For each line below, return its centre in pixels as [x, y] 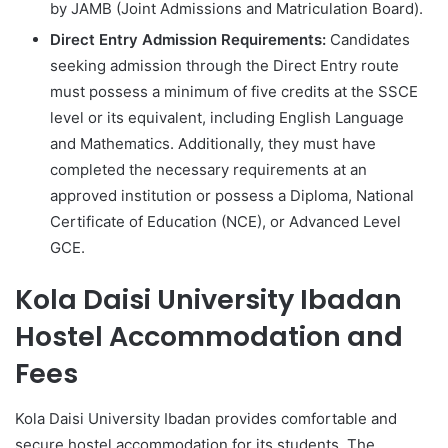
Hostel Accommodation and [209, 336]
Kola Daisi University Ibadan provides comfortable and [206, 418]
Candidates [368, 39]
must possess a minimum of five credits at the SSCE [234, 91]
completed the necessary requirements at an [208, 169]
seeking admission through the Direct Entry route [224, 65]
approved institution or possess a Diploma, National [232, 195]
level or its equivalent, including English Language [227, 117]
